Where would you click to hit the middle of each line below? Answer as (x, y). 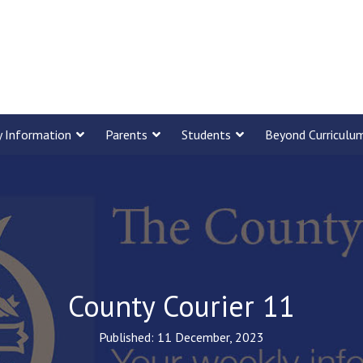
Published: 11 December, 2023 (181, 337)
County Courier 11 (181, 305)
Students (206, 135)
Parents (126, 135)
